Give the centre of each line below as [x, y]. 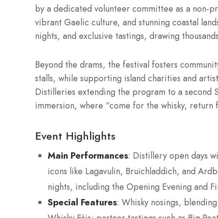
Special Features [82, 202]
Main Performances [88, 156]
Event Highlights [75, 136]
